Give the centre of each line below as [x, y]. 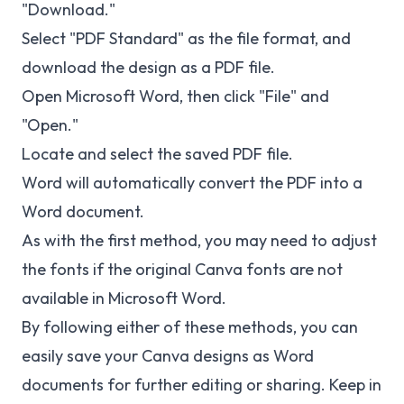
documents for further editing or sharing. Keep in [202, 385]
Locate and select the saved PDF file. [157, 154]
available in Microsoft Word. [124, 298]
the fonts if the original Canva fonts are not [182, 269]
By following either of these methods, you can [190, 327]
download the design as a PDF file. [148, 67]
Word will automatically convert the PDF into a [192, 183]
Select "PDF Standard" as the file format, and [186, 38]
